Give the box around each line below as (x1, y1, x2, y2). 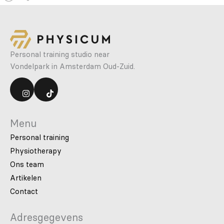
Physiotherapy (10, 146, 61, 155)
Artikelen (10, 173, 41, 182)
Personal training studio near (10, 49, 109, 59)
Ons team (10, 159, 44, 169)
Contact (10, 186, 38, 196)
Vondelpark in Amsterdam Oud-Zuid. (10, 61, 135, 71)
